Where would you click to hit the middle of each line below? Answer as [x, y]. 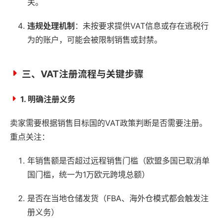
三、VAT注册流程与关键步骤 [83, 74]
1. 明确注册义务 [48, 99]
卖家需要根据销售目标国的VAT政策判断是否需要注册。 [109, 123]
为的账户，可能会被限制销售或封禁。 [95, 39]
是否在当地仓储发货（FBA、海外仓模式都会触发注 [118, 198]
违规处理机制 [51, 26]
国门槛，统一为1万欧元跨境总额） [88, 174]
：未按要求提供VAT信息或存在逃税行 [142, 26]
